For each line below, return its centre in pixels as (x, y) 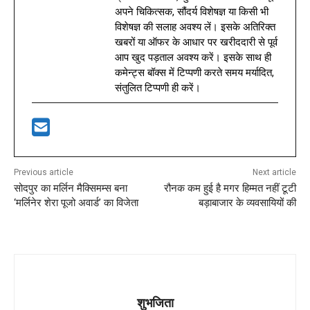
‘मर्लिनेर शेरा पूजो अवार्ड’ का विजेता (76, 203)
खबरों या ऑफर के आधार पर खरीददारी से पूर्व (196, 42)
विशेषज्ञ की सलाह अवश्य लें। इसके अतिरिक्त (195, 27)
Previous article (44, 172)
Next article (274, 172)
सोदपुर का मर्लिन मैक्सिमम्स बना (71, 188)
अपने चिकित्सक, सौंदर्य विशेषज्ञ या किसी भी (192, 12)
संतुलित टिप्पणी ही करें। (158, 88)
